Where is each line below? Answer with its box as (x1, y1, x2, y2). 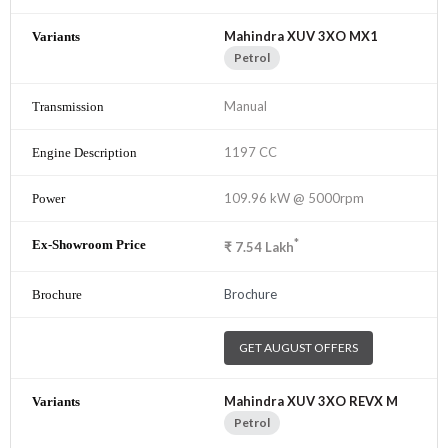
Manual (224, 98, 267, 115)
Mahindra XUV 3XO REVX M (224, 392, 398, 409)
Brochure (224, 285, 277, 302)
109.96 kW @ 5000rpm (224, 190, 364, 207)
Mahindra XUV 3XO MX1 (224, 28, 378, 45)
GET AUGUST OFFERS (239, 339, 358, 355)
